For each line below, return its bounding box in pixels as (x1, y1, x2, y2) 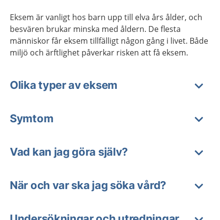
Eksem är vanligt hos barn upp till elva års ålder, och (10, 12, 202, 23)
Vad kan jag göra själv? (10, 145, 128, 158)
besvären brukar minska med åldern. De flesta (10, 24, 181, 34)
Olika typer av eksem (10, 79, 117, 91)
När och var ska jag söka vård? (10, 179, 166, 192)
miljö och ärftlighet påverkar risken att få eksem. (10, 47, 188, 58)
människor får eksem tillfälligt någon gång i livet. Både (10, 35, 208, 46)
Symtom (10, 112, 54, 125)
